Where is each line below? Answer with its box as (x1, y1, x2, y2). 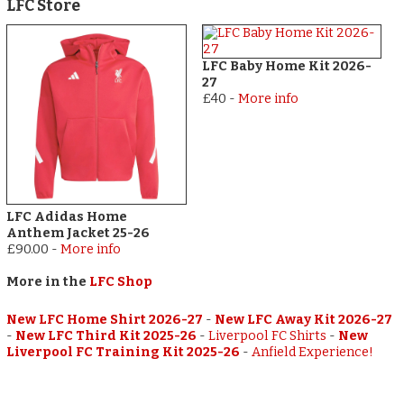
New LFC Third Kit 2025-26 (15, 327, 197, 344)
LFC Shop (89, 273, 153, 289)
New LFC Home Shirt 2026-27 (6, 311, 204, 327)
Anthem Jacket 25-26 (6, 225, 151, 241)
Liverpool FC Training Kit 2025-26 (6, 344, 241, 360)
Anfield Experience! (252, 344, 374, 360)
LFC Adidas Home (6, 208, 128, 225)
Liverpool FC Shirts (208, 327, 327, 344)
